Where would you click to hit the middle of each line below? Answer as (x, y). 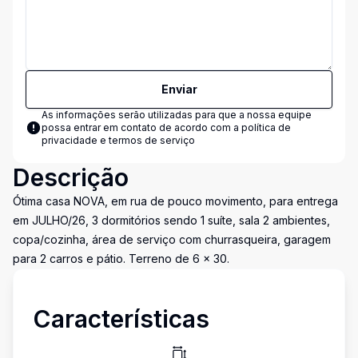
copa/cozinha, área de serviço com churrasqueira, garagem (172, 239)
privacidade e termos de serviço (118, 140)
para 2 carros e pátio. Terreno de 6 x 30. (121, 259)
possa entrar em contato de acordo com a (141, 127)
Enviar (179, 89)
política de (266, 127)
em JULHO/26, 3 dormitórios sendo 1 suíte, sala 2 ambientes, (171, 220)
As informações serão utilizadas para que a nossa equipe (177, 115)
